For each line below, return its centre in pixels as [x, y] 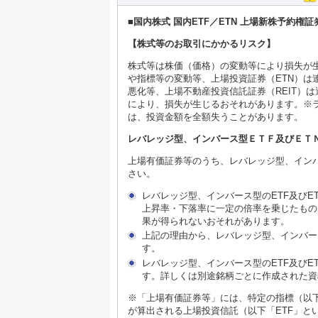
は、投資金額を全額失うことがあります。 [215, 116]
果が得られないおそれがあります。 [216, 221]
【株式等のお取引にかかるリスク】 [202, 43]
